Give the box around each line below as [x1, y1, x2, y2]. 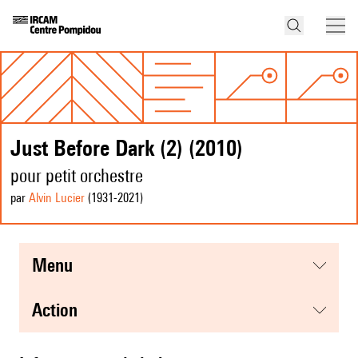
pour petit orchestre [10, 165, 143, 187]
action [42, 299, 78, 321]
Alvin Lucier [29, 190, 85, 206]
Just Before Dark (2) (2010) [10, 134, 243, 161]
